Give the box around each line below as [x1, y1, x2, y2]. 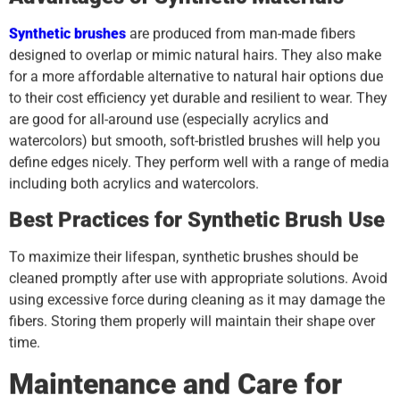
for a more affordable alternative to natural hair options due [9, 67, 383, 85]
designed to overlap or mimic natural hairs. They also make [9, 46, 381, 63]
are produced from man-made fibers [126, 24, 355, 42]
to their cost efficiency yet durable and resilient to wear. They [9, 88, 387, 106]
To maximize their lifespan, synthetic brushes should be [9, 248, 358, 266]
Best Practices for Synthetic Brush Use [9, 207, 385, 233]
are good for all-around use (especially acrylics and [9, 110, 329, 128]
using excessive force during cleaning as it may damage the [9, 291, 385, 309]
